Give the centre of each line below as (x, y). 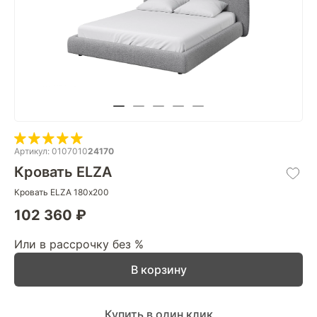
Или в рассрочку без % (79, 244)
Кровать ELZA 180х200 (62, 192)
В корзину (158, 270)
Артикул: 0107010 (51, 151)
